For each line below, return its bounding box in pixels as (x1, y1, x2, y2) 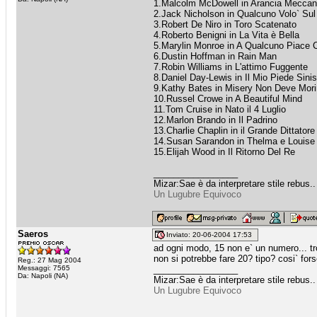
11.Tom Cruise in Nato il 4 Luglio (154, 104, 286, 115)
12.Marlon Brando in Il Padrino (154, 115, 277, 125)
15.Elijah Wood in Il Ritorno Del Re (154, 146, 295, 157)
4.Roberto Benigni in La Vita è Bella (154, 30, 299, 40)
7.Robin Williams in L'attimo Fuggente (154, 62, 308, 72)
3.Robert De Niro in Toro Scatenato (154, 19, 296, 30)
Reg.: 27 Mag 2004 (18, 256, 81, 264)
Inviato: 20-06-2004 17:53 (166, 231, 256, 239)
